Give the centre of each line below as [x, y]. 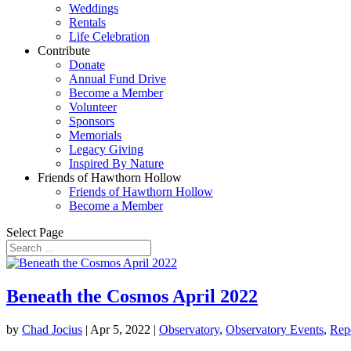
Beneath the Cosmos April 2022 [132, 296]
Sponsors [92, 121]
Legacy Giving [106, 149]
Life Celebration [109, 36]
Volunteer [93, 107]
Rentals [87, 22]
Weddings [94, 8]
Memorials [95, 135]
